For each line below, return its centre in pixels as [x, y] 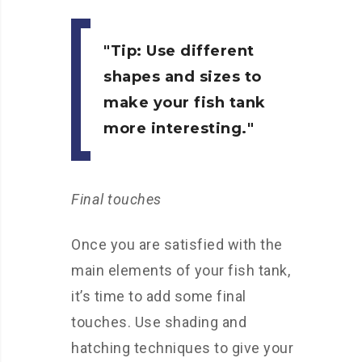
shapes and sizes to [183, 77]
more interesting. [175, 129]
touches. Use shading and [159, 322]
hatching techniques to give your [182, 348]
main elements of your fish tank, [181, 271]
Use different [198, 51]
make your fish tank [185, 103]
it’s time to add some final [159, 297]
